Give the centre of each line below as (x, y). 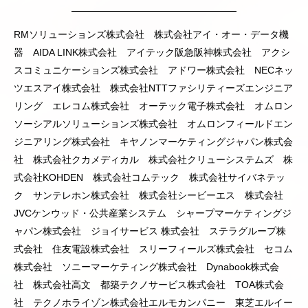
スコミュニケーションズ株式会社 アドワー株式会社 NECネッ (154, 70)
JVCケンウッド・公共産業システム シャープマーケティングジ (153, 213)
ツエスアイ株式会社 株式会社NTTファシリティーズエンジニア (153, 88)
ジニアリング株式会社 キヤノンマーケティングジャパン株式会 (153, 142)
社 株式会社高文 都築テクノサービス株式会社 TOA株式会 (149, 285)
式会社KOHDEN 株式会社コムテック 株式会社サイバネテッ (150, 178)
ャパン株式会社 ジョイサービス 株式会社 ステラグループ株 (150, 231)
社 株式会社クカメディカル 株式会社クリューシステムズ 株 (153, 160)
